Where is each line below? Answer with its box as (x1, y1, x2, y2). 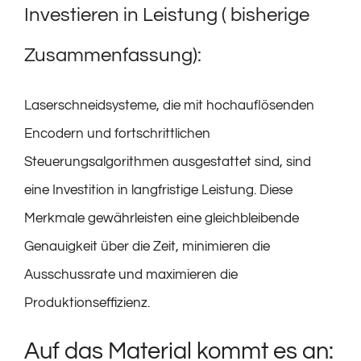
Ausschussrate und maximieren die (24, 267, 238, 282)
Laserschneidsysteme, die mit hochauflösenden (24, 98, 314, 113)
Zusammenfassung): (24, 44, 201, 65)
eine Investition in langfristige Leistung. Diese (24, 182, 293, 197)
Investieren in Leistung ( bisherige (24, 4, 309, 25)
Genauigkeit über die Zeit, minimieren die (24, 239, 270, 254)
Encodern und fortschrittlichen (24, 126, 210, 141)
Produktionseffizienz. (24, 295, 150, 310)
